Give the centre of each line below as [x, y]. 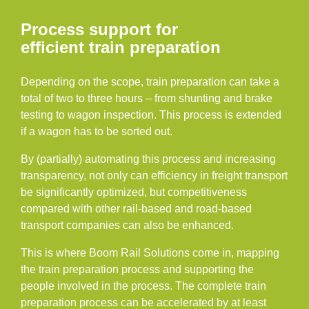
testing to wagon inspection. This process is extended [151, 115]
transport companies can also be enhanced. [127, 225]
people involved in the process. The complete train [143, 286]
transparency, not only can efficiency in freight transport [154, 176]
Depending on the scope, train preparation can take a [150, 82]
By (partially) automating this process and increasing [148, 159]
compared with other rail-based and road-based [136, 209]
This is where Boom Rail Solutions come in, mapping [150, 253]
